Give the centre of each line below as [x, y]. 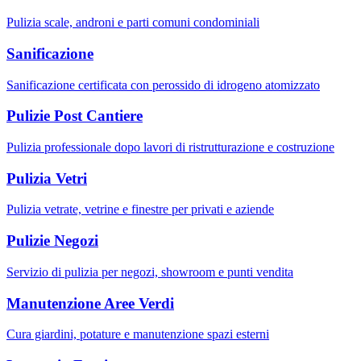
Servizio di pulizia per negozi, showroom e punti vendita [150, 272]
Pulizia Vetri [47, 178]
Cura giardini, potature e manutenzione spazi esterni [138, 334]
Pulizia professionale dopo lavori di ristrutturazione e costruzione [170, 147]
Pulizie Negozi [52, 241]
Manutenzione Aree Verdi [90, 303]
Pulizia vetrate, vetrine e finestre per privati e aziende [140, 210]
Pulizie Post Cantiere [75, 116]
